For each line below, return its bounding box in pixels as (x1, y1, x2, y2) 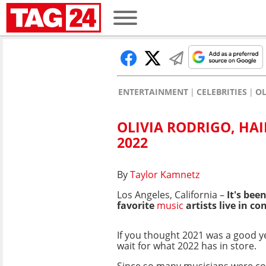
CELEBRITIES (197, 86, 247, 97)
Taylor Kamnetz (130, 167, 199, 181)
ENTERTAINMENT (118, 86, 188, 97)
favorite (117, 198, 157, 212)
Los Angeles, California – (117, 188, 227, 201)
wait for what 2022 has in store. (117, 239, 256, 252)
